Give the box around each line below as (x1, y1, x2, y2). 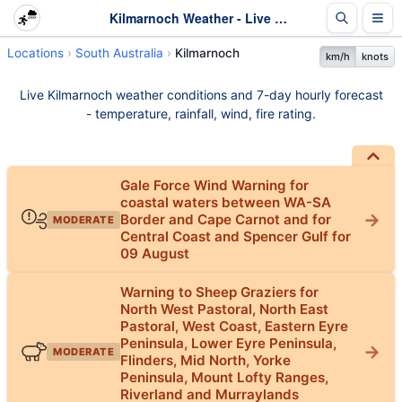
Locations (7, 46, 64, 60)
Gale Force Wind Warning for (120, 177, 310, 194)
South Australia (75, 46, 163, 60)
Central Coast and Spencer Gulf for (120, 228, 352, 245)
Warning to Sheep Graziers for (120, 284, 319, 301)
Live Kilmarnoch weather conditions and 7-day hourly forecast (19, 87, 383, 102)
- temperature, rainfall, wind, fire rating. (86, 106, 316, 121)
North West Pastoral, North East (120, 301, 329, 318)
